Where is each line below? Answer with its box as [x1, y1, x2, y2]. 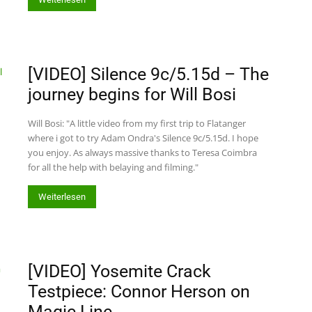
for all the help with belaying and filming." [28, 161, 198, 173]
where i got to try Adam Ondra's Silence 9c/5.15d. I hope [28, 132, 258, 144]
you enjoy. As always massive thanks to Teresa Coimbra [28, 146, 257, 159]
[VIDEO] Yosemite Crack [28, 261, 211, 281]
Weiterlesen [38, 192, 86, 202]
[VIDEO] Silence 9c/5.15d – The [28, 64, 269, 84]
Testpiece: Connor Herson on [28, 281, 250, 302]
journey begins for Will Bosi [28, 84, 236, 104]
